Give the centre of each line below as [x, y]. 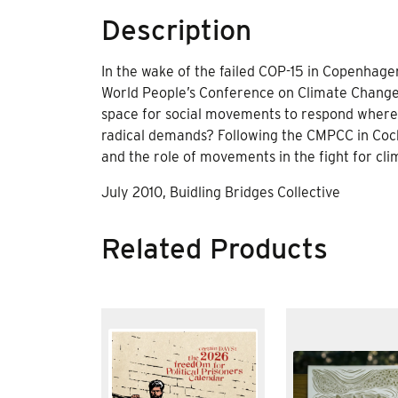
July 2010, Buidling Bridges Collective [221, 193]
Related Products [215, 249]
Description [176, 30]
